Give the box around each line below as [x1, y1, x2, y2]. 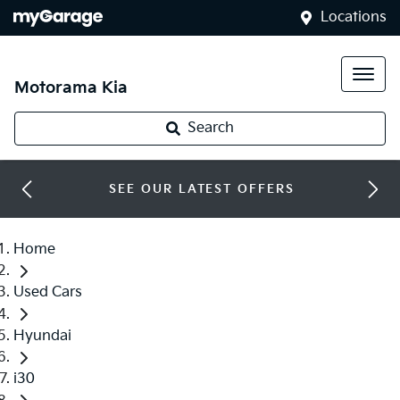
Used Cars [13, 284, 82, 302]
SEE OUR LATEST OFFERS [109, 182, 295, 196]
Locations [321, 9, 387, 26]
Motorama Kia [14, 79, 128, 97]
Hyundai [13, 327, 71, 345]
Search [187, 120, 234, 137]
